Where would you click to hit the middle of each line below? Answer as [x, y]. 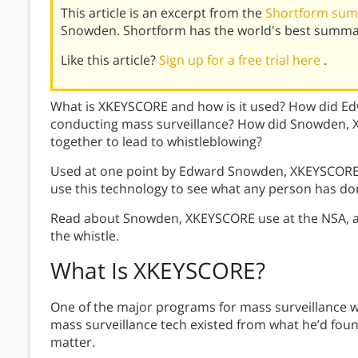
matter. [73, 342]
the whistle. [85, 236]
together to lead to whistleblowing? [156, 142]
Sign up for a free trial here [241, 60]
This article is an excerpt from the [163, 13]
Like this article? [110, 60]
